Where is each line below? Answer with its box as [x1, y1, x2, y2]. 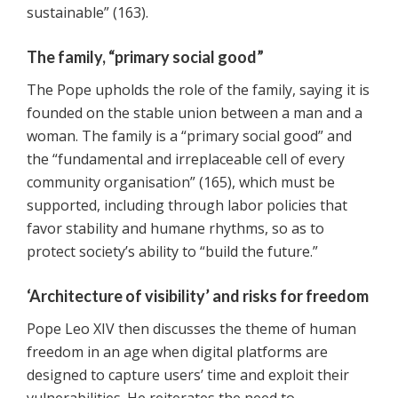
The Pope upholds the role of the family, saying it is [27, 80, 370, 100]
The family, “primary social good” [27, 47, 264, 68]
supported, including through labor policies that [27, 195, 347, 216]
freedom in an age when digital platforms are [27, 342, 328, 362]
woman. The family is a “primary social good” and [27, 126, 352, 147]
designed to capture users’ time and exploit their [27, 365, 349, 386]
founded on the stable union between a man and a [27, 103, 362, 123]
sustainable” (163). [27, 3, 148, 23]
